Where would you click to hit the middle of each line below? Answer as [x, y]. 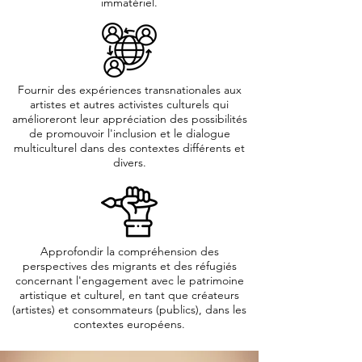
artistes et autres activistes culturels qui [129, 104]
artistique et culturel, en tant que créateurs [129, 295]
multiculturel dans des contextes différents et [129, 148]
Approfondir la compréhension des [129, 251]
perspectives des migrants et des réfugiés [129, 266]
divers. [129, 162]
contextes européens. [129, 324]
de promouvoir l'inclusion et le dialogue [129, 133]
